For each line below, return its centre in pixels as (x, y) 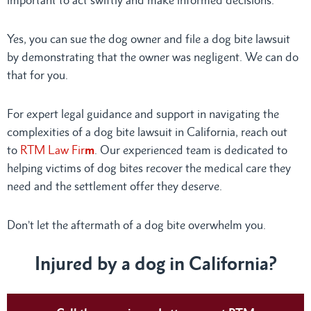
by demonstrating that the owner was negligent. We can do (153, 57)
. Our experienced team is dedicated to (191, 150)
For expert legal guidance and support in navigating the (143, 114)
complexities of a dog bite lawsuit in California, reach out (147, 132)
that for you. (39, 75)
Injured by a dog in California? (155, 263)
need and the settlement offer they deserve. (115, 186)
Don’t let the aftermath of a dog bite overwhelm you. (136, 225)
